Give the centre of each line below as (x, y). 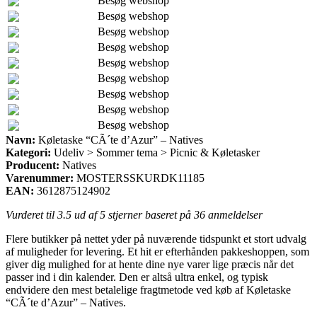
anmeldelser (234, 214)
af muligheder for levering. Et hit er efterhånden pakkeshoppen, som (157, 251)
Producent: (33, 165)
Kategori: (28, 152)
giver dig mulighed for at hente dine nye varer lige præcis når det (150, 264)
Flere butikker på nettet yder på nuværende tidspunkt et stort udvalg (156, 238)
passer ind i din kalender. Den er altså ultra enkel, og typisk (137, 277)
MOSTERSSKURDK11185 (140, 178)
